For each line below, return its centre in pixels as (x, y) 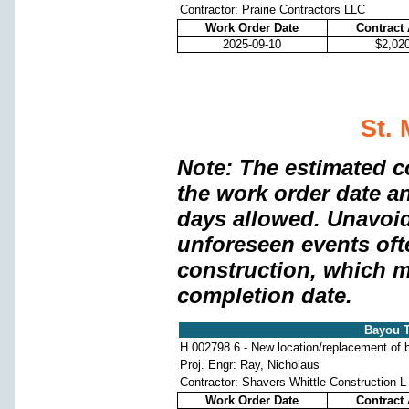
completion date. (264, 296)
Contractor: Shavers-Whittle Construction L (293, 383)
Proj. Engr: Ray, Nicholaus (249, 365)
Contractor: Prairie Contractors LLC (272, 9)
